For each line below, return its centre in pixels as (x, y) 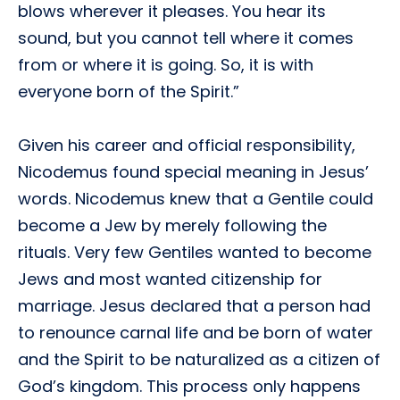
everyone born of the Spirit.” (129, 92)
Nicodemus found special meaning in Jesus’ (193, 172)
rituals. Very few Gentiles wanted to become (195, 252)
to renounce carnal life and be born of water (196, 333)
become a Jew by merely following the (172, 225)
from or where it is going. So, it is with (166, 65)
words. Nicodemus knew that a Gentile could (196, 199)
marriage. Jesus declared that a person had (194, 306)
